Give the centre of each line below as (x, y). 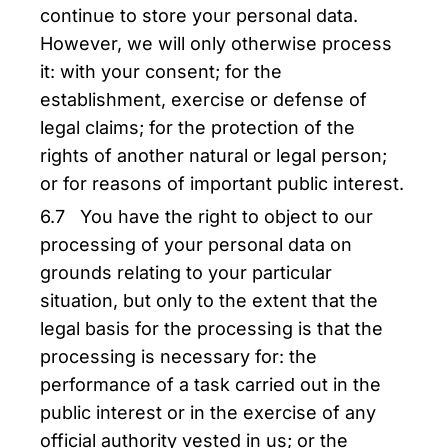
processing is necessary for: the (178, 356)
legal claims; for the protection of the (197, 127)
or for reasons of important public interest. (222, 183)
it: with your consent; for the (161, 71)
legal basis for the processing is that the (211, 328)
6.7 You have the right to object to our (206, 216)
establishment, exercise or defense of (203, 99)
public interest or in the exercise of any (208, 412)
